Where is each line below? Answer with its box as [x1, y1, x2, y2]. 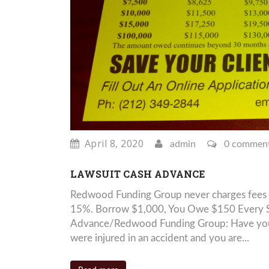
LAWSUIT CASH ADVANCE [70, 168, 205, 181]
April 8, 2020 [84, 137, 144, 151]
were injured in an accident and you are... [70, 233, 249, 244]
